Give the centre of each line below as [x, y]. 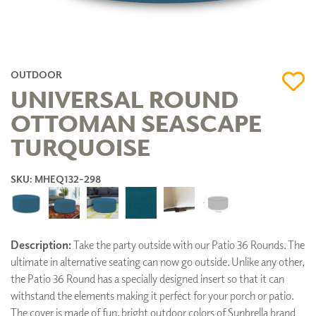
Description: [41, 245]
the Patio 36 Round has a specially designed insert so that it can [147, 279]
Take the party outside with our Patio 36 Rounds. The [188, 245]
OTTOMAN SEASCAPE [136, 122]
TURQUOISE [80, 146]
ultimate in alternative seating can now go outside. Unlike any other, [157, 262]
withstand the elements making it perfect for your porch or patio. [152, 296]
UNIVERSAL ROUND [124, 98]
